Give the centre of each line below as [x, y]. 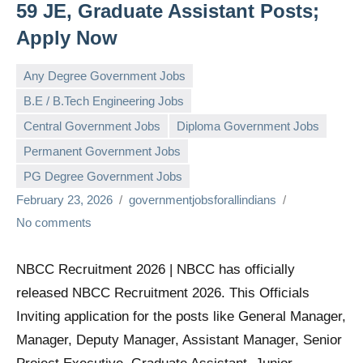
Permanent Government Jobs [102, 151]
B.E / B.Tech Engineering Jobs [104, 100]
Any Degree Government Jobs [105, 75]
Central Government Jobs [92, 126]
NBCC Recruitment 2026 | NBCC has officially [156, 270]
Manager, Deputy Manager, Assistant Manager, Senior [179, 340]
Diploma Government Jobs [248, 126]
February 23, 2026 [64, 200]
